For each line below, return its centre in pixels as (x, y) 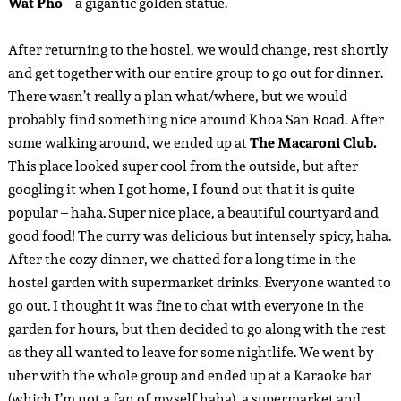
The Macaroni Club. (313, 143)
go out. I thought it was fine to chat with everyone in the (186, 306)
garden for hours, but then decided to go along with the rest (196, 329)
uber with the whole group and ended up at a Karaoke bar (189, 375)
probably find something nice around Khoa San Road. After (196, 119)
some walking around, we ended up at (128, 143)
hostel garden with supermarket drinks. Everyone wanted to (199, 282)
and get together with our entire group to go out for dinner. (195, 73)
